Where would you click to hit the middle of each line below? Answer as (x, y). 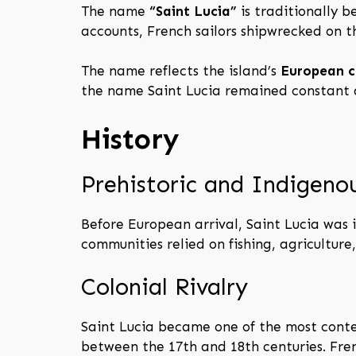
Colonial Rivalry (164, 288)
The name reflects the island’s (181, 71)
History (130, 139)
